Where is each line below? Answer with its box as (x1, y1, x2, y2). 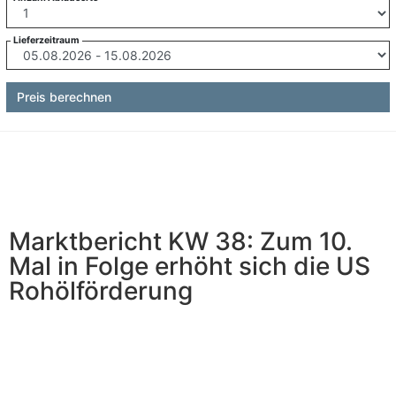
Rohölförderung (9, 275, 193, 306)
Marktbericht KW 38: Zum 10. (9, 225, 353, 256)
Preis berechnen (16, 89, 111, 105)
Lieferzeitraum (12, 34, 80, 46)
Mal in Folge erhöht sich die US (9, 250, 370, 281)
